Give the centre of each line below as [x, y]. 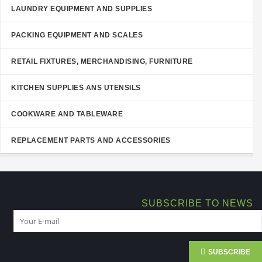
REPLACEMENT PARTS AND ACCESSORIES [91, 140]
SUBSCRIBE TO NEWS [197, 203]
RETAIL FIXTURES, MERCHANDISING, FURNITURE [102, 61]
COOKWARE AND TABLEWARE [67, 114]
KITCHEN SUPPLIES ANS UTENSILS [76, 88]
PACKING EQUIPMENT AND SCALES [77, 35]
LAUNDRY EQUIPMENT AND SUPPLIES [82, 9]
